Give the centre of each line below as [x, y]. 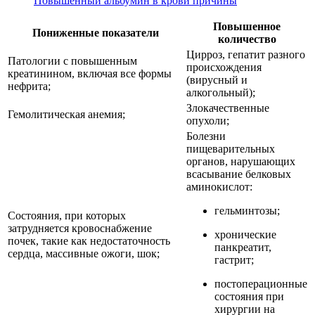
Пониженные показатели [96, 32]
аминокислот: [219, 186]
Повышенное [247, 26]
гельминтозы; [247, 210]
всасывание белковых [239, 174]
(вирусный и [217, 79]
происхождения [224, 67]
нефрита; [29, 86]
